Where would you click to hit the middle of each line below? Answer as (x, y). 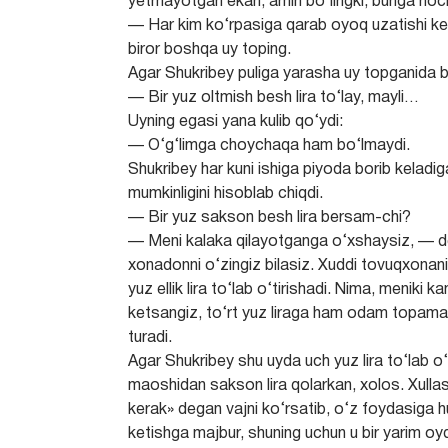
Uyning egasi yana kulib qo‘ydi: (236, 122)
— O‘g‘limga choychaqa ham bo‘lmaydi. (269, 146)
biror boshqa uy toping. (210, 50)
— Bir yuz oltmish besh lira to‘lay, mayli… (274, 98)
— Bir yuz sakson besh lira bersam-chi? (270, 218)
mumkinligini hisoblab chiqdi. (226, 194)
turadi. (150, 338)
